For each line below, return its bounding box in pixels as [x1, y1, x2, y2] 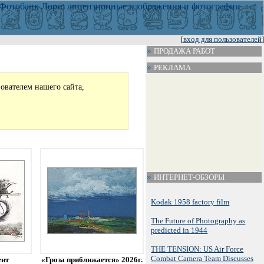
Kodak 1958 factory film [151, 197, 230, 206]
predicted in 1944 [151, 226, 208, 235]
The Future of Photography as [151, 216, 246, 225]
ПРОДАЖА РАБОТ [152, 47, 215, 55]
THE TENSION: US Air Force [151, 245, 244, 253]
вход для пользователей [183, 35, 262, 44]
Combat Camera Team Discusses [151, 254, 254, 263]
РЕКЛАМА [152, 63, 191, 72]
